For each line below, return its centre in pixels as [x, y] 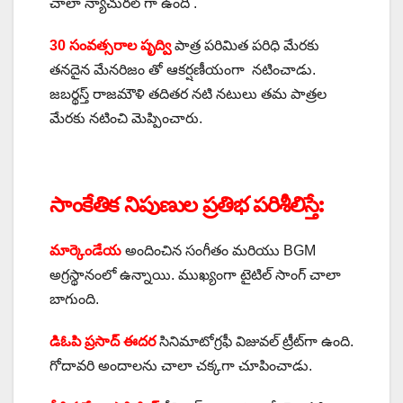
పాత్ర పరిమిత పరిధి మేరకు [245, 45]
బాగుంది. [74, 299]
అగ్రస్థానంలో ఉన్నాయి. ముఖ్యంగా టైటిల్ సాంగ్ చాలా [195, 274]
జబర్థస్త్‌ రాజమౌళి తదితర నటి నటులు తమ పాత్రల [188, 94]
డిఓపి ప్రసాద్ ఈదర [103, 341]
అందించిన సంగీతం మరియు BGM [219, 250]
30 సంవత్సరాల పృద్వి [110, 45]
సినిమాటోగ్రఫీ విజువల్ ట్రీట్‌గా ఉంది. [255, 341]
